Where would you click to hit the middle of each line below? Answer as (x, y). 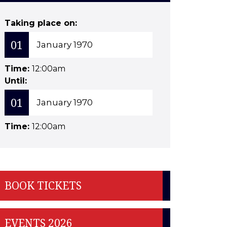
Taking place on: (41, 23)
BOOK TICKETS (43, 185)
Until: (16, 81)
